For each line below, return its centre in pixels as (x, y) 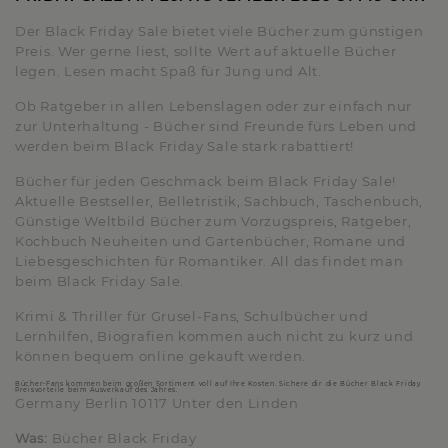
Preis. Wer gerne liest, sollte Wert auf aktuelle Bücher (206, 51)
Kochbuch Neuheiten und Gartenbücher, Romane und (210, 241)
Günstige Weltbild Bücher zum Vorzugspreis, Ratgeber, (213, 221)
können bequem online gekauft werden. (161, 356)
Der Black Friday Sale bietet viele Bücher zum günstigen (219, 31)
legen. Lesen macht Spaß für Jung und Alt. (168, 71)
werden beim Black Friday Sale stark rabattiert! (184, 146)
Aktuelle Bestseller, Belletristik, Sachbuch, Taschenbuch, (219, 201)
